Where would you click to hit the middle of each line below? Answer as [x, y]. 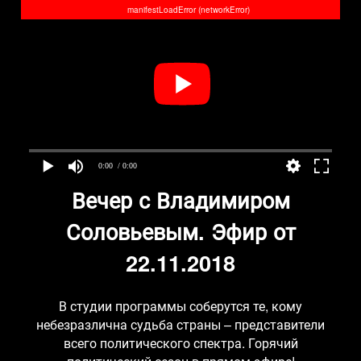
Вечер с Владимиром [180, 199]
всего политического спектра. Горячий [180, 342]
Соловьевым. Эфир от [180, 230]
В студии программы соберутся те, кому [180, 305]
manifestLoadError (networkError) [189, 10]
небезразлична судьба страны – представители [180, 324]
